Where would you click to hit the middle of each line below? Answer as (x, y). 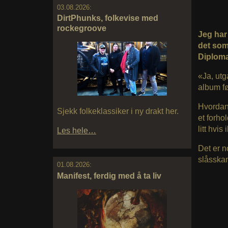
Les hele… (77, 131)
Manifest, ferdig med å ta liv (109, 176)
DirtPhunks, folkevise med (108, 18)
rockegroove (82, 28)
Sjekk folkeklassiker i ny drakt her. (118, 111)
